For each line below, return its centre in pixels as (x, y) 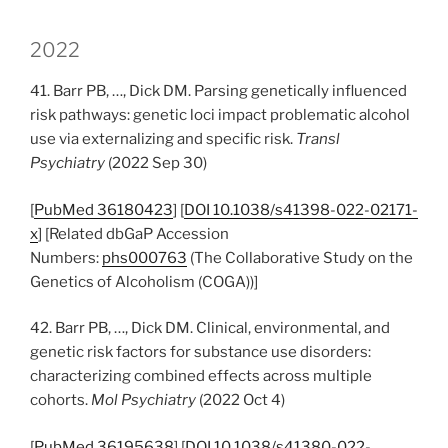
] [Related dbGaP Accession (133, 233)
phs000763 (144, 257)
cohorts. (60, 400)
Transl (318, 139)
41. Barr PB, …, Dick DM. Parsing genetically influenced (218, 91)
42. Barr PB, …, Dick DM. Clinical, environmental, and (210, 328)
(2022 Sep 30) (156, 163)
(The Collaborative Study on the (300, 257)
